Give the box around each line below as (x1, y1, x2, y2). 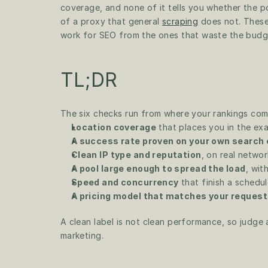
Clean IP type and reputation (71, 150, 202, 160)
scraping (162, 16, 199, 26)
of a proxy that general (60, 16, 162, 26)
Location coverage (71, 122, 156, 132)
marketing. (60, 230, 103, 240)
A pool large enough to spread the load (71, 163, 246, 173)
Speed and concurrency (71, 177, 179, 187)
